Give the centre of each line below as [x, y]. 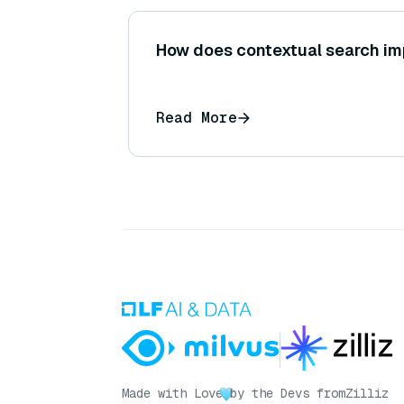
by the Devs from [288, 394]
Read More [197, 118]
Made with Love [172, 394]
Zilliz [367, 394]
